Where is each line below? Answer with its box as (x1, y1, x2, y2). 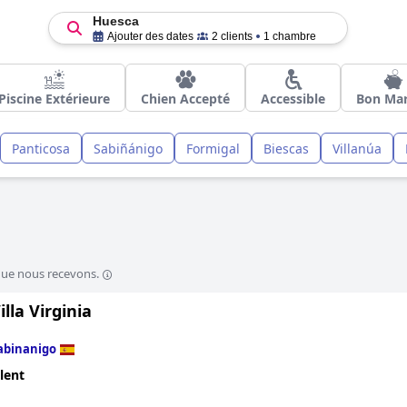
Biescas (263, 139, 309, 157)
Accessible (261, 90, 325, 107)
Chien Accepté (141, 90, 230, 107)
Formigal (186, 139, 240, 157)
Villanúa (333, 139, 382, 157)
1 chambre (263, 30, 316, 43)
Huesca (92, 14, 139, 28)
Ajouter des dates (106, 30, 194, 43)
